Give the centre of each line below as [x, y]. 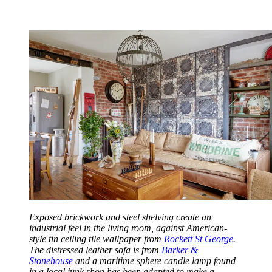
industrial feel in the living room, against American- [128, 228]
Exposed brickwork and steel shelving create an [120, 217]
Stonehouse [51, 261]
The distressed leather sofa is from [95, 250]
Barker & [180, 250]
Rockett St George [199, 239]
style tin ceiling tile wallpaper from [97, 239]
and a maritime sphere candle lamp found [154, 261]
